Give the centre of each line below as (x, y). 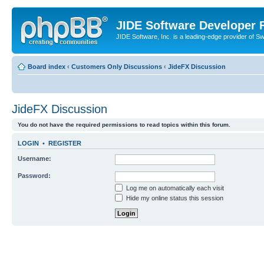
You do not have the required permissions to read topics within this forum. (124, 124)
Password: (34, 176)
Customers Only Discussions (117, 66)
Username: (34, 159)
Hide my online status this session (174, 198)
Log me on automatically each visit (174, 188)
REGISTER (65, 143)
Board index (47, 66)
